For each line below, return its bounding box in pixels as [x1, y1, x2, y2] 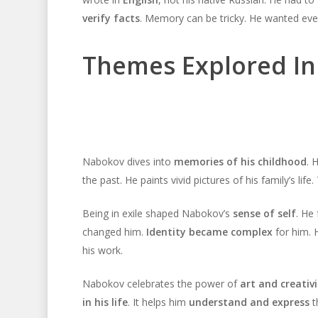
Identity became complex [146, 225, 273, 239]
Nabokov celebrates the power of [82, 277, 240, 291]
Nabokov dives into [82, 155, 174, 169]
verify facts [82, 11, 140, 26]
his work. [82, 243, 123, 258]
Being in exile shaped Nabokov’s [82, 207, 233, 221]
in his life [82, 295, 128, 309]
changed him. [82, 225, 146, 239]
